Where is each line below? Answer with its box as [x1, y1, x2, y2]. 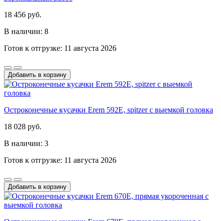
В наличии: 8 [4, 27, 48, 36]
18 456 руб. [4, 10, 41, 19]
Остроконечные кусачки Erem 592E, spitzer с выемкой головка [4, 105, 213, 114]
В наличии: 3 [4, 139, 48, 147]
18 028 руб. [4, 122, 41, 131]
